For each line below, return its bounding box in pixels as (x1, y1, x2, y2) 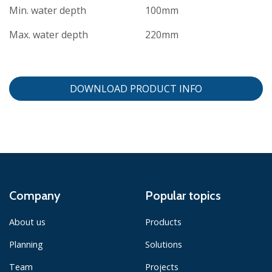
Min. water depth (9, 3, 86, 17)
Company (9, 188, 61, 203)
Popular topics (145, 188, 221, 203)
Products (145, 216, 182, 228)
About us (9, 216, 46, 228)
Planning (9, 238, 43, 250)
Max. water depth (9, 27, 88, 41)
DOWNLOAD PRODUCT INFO (70, 82, 202, 96)
